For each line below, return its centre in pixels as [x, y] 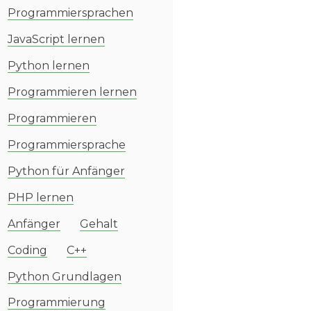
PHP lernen [41, 197]
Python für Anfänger [66, 171]
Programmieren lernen [72, 92]
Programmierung [57, 302]
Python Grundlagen [65, 277]
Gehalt [99, 224]
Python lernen [49, 66]
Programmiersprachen [70, 13]
